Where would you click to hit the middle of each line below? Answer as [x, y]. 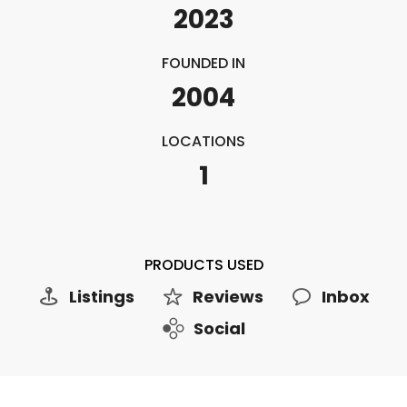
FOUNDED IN [203, 63]
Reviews [228, 297]
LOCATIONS [203, 141]
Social [219, 328]
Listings [101, 297]
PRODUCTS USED [203, 265]
